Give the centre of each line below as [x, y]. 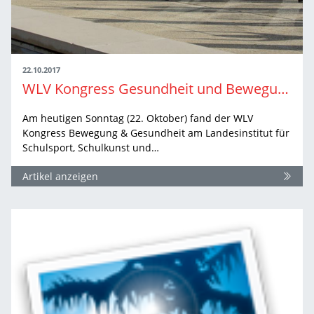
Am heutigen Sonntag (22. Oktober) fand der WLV [138, 118]
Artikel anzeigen [60, 176]
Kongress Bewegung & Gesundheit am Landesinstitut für [156, 132]
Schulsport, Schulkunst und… [91, 147]
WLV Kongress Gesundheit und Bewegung [283, 88]
